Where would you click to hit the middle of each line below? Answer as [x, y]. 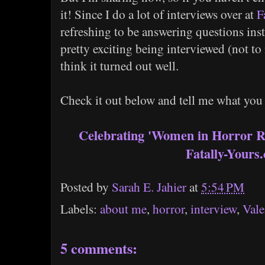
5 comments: [99, 248]
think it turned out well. [119, 66]
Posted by [86, 187]
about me [123, 209]
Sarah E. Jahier [149, 187]
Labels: [80, 209]
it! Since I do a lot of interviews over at [159, 14]
